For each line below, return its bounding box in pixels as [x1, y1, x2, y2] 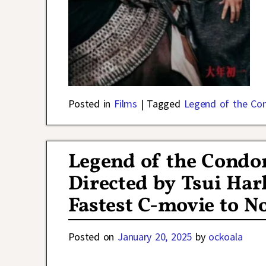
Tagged [147, 97, 180, 111]
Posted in [68, 97, 111, 111]
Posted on [68, 229, 118, 243]
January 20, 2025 [118, 229, 192, 243]
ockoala [208, 229, 243, 243]
